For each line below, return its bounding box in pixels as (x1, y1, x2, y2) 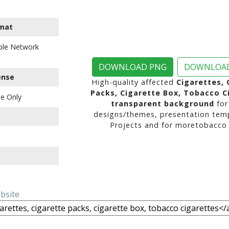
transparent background (110, 99, 214, 108)
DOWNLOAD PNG (99, 61, 167, 73)
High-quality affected (91, 77, 176, 87)
